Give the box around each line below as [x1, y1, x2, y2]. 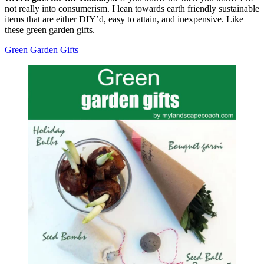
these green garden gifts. [5, 24, 95, 35]
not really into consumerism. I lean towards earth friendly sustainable [5, 3, 259, 14]
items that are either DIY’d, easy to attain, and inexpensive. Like [5, 14, 243, 24]
